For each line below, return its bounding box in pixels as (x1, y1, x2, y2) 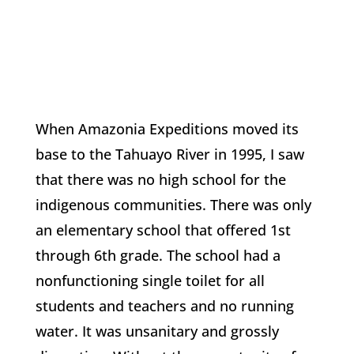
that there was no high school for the (35, 170, 286, 189)
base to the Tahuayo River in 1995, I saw (35, 145, 304, 164)
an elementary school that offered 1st (35, 220, 291, 239)
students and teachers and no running (35, 296, 294, 315)
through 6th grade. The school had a (35, 246, 281, 265)
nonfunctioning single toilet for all (35, 271, 265, 290)
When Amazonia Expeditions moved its (35, 119, 299, 138)
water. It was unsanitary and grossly (35, 322, 279, 341)
